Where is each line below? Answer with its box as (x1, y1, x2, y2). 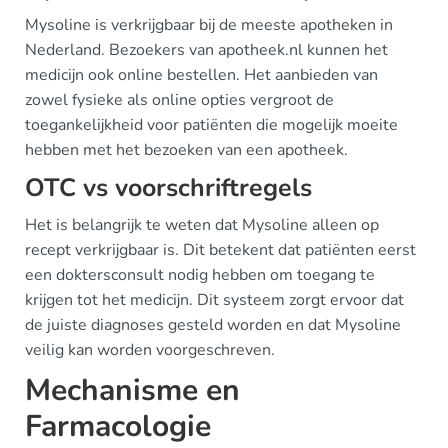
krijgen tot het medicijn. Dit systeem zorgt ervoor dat (25, 288, 404, 311)
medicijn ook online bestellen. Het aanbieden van (25, 63, 378, 86)
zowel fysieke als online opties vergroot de (25, 88, 334, 111)
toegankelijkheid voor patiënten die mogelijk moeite (25, 113, 398, 136)
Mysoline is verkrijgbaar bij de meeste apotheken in (25, 13, 393, 36)
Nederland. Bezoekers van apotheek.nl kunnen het (25, 38, 388, 61)
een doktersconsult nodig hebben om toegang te (25, 263, 375, 286)
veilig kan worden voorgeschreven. (25, 338, 275, 361)
